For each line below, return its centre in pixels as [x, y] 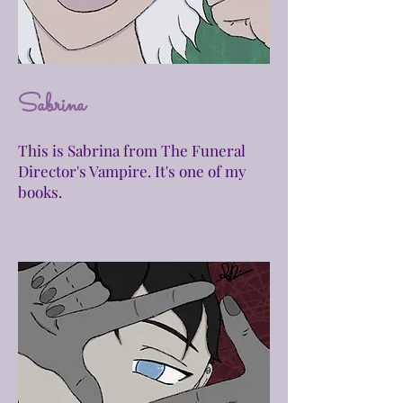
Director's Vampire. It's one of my [132, 171]
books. [40, 192]
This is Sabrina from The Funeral [132, 150]
